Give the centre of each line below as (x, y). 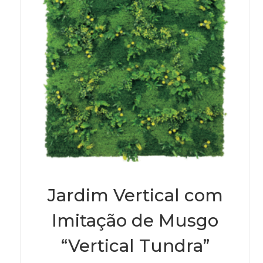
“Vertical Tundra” (135, 246)
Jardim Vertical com (135, 195)
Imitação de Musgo (135, 221)
